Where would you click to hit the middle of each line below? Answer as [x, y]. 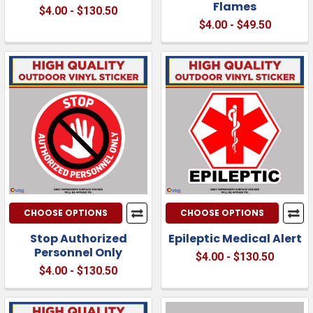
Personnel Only [78, 252]
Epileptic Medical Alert [235, 238]
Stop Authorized [78, 238]
